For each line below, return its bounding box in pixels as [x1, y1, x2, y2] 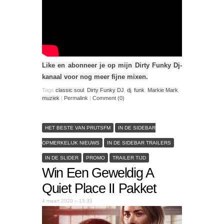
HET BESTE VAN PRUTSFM [45, 124, 110, 130]
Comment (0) [92, 94, 124, 101]
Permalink [64, 94, 88, 101]
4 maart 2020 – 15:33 [42, 198, 92, 204]
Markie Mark [147, 86, 178, 93]
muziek [42, 94, 59, 101]
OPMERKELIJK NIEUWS [42, 139, 99, 145]
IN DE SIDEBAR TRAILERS [107, 139, 171, 145]
